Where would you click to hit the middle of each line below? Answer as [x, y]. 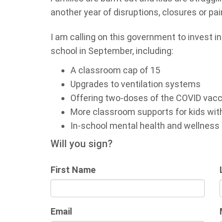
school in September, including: [112, 51]
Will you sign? [82, 144]
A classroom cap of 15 [115, 70]
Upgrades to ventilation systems [136, 84]
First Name [73, 169]
